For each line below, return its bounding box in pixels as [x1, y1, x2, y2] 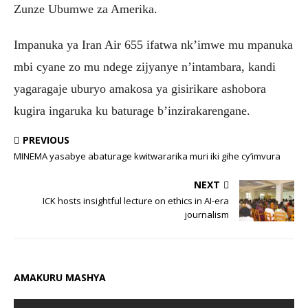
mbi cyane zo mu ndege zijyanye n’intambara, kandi [14, 59, 276, 74]
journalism [185, 208, 229, 221]
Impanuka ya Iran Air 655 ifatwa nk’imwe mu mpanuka [14, 37, 293, 52]
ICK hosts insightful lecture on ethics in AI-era [43, 194, 229, 207]
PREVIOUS [23, 133, 69, 146]
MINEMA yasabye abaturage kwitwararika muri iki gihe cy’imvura [14, 149, 280, 162]
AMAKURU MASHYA [14, 270, 106, 284]
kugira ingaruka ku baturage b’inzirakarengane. [14, 103, 250, 118]
